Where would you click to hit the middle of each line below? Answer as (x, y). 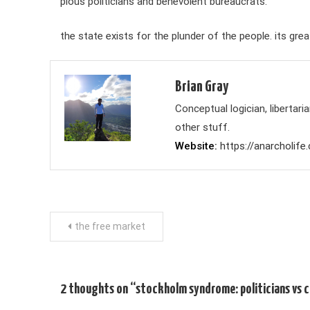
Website (194, 146)
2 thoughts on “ (98, 289)
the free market (110, 226)
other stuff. (202, 127)
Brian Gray (201, 87)
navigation (84, 257)
